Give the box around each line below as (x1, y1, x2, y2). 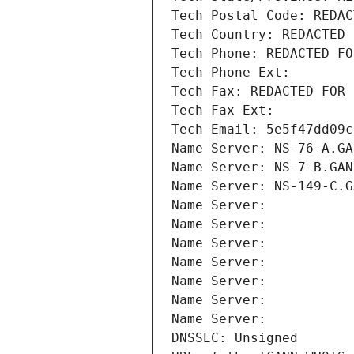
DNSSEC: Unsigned (171, 330, 298, 346)
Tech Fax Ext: (171, 103, 274, 119)
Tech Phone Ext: (171, 65, 290, 81)
